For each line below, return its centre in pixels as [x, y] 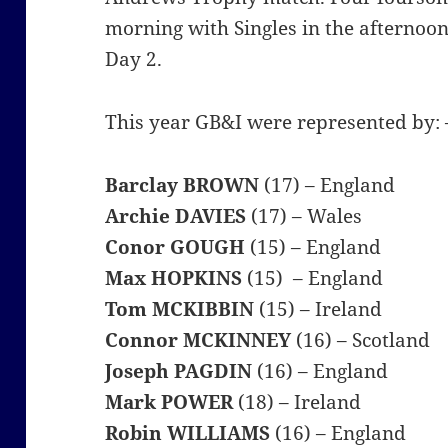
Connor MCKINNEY [198, 340]
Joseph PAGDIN [179, 371]
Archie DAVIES [176, 216]
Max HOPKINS [174, 278]
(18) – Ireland [297, 402]
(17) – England [327, 185]
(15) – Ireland [318, 309]
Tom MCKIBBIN [180, 309]
